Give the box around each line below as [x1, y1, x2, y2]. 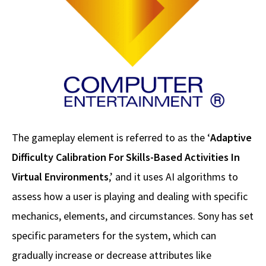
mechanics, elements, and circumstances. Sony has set [12, 209, 254, 223]
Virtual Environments [12, 170, 109, 184]
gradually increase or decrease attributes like [12, 248, 211, 262]
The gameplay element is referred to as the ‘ [12, 131, 210, 145]
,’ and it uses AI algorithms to [109, 170, 238, 184]
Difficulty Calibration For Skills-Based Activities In [12, 150, 240, 164]
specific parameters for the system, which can [12, 229, 216, 243]
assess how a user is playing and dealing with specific [12, 189, 248, 204]
